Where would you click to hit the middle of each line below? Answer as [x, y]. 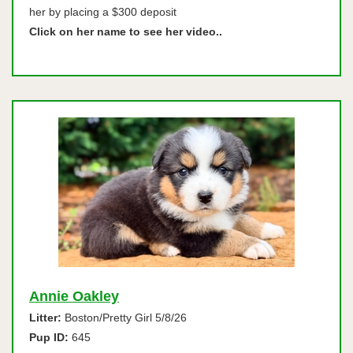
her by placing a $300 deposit [103, 12]
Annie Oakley [74, 296]
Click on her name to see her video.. [126, 32]
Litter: [45, 318]
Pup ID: [49, 337]
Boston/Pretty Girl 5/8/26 [124, 318]
